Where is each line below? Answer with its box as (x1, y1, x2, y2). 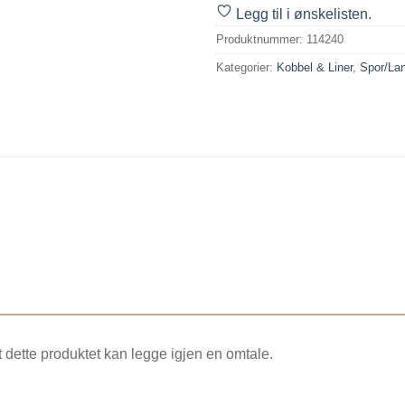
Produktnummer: (216, 32, 306, 46)
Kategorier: (216, 60, 277, 74)
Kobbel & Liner (277, 60, 353, 74)
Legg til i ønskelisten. (236, 5, 372, 22)
